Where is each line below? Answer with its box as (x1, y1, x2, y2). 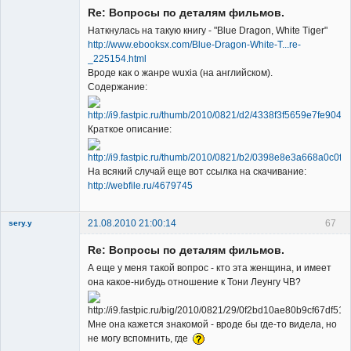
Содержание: (88, 81, 147, 93)
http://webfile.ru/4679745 (88, 180, 193, 192)
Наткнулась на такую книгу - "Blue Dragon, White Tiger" (88, 25, 327, 37)
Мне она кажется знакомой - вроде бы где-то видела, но (88, 319, 337, 331)
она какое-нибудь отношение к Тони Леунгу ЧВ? (88, 277, 301, 288)
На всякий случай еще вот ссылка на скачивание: (88, 166, 306, 178)
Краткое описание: (88, 124, 172, 136)
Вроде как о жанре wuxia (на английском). (88, 67, 273, 79)
